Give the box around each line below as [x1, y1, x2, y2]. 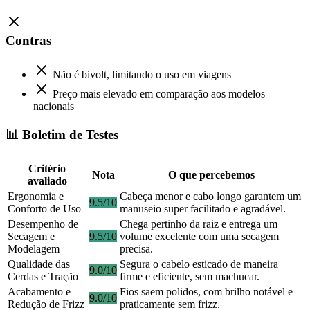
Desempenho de [8, 218, 78, 230]
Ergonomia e [8, 190, 64, 203]
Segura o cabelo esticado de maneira [120, 258, 278, 271]
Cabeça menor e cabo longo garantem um [120, 190, 301, 203]
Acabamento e [8, 286, 71, 298]
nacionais [33, 100, 74, 112]
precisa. [120, 243, 153, 255]
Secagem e [8, 230, 55, 243]
